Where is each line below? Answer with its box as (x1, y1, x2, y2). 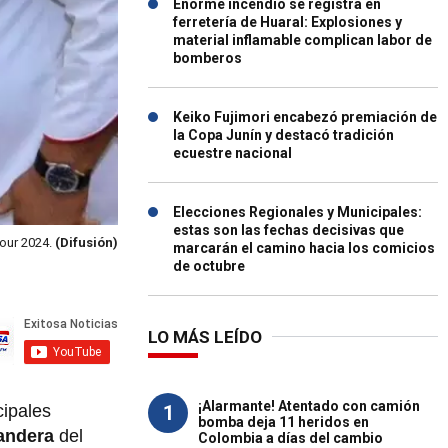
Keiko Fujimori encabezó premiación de (173, 109, 437, 125)
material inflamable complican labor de (173, 32, 432, 48)
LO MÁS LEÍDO (148, 327, 262, 347)
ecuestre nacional (173, 145, 292, 161)
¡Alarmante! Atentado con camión (198, 398, 420, 414)
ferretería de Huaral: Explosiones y (173, 14, 402, 30)
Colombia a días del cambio (198, 430, 383, 446)
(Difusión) (55, 235, 118, 251)
